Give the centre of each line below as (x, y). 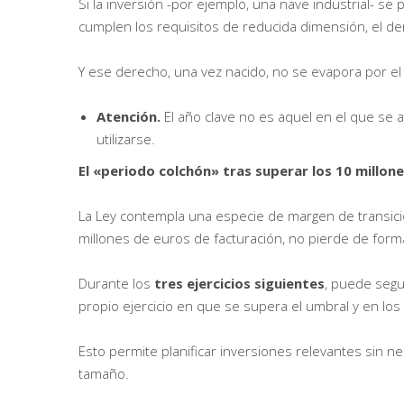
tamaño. (104, 374)
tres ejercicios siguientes (239, 284)
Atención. (130, 117)
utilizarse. (126, 139)
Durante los (116, 284)
